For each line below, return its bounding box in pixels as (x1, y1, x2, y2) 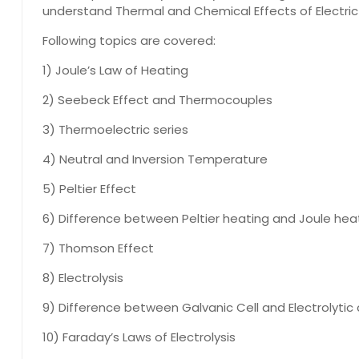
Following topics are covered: (42, 31, 216, 49)
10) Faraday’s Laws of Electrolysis (42, 328, 236, 345)
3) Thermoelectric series (42, 120, 188, 138)
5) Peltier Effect (42, 179, 136, 197)
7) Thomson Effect (42, 239, 154, 256)
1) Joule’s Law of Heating (42, 61, 188, 79)
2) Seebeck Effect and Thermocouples (42, 91, 272, 108)
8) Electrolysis (42, 268, 123, 286)
